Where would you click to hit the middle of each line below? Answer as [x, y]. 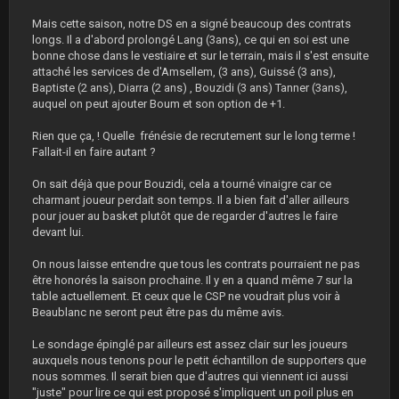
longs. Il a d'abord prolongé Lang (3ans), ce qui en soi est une [191, 40]
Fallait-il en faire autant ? [94, 152]
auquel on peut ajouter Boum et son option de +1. [159, 104]
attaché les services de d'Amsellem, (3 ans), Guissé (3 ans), [184, 72]
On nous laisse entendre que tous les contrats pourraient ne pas [196, 264]
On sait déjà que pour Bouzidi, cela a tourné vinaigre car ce [182, 184]
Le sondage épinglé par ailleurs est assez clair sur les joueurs [190, 344]
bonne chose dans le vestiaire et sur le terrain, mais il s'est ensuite [200, 56]
